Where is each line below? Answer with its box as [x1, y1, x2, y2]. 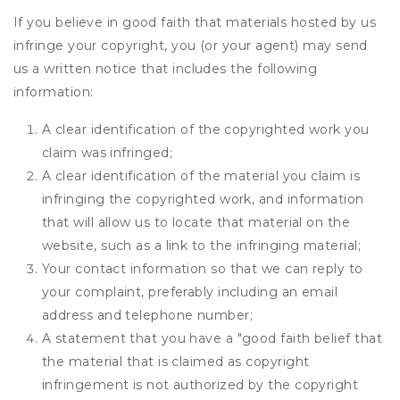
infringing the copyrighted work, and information [42, 191, 364, 207]
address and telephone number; [42, 307, 254, 323]
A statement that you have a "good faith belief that [42, 330, 382, 346]
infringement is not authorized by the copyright [42, 377, 359, 393]
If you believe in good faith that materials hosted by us [13, 14, 377, 30]
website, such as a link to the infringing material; [42, 237, 361, 254]
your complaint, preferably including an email [42, 284, 338, 300]
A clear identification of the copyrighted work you [42, 121, 370, 137]
